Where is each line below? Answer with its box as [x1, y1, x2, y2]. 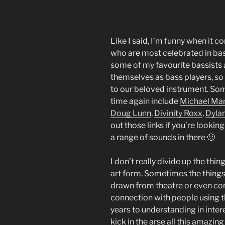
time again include [110, 96, 180, 106]
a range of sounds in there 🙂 [110, 133, 215, 143]
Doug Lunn [110, 108, 151, 119]
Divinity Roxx [154, 108, 202, 119]
